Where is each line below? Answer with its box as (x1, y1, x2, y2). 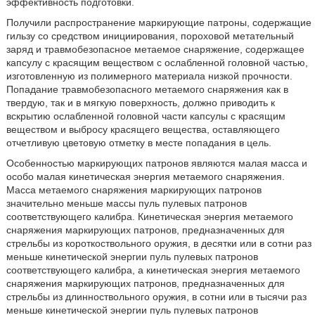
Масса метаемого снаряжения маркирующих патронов (6, 184, 262, 195)
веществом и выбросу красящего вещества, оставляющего (6, 124, 280, 135)
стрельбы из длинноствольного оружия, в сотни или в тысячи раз (6, 291, 307, 302)
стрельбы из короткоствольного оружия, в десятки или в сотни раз (6, 238, 311, 249)
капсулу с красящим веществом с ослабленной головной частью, (6, 57, 308, 68)
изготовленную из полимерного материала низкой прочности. (6, 70, 292, 82)
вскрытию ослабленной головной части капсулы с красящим (6, 110, 285, 122)
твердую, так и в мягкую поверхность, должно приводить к (6, 97, 275, 108)
